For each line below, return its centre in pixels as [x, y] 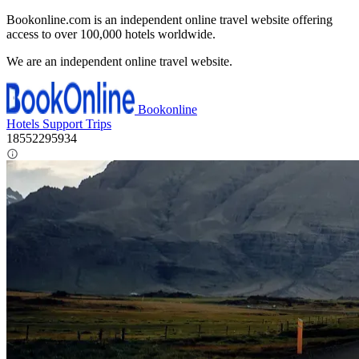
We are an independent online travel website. [119, 61]
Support [64, 124]
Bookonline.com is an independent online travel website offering [169, 20]
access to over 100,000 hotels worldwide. [111, 34]
